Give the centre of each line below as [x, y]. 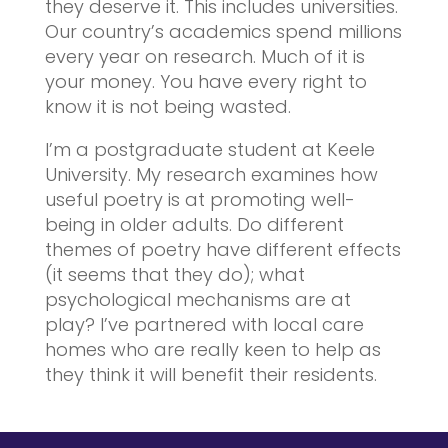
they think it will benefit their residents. [210, 375]
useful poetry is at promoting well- [199, 200]
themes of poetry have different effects [222, 250]
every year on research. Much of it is [204, 57]
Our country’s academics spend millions [223, 32]
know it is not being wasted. [167, 107]
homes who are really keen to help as [212, 350]
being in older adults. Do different [194, 225]
